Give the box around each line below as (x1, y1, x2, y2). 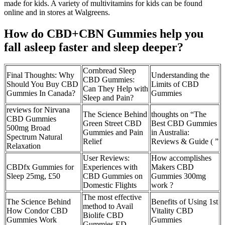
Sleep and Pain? (83, 93, 134, 102)
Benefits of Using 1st (151, 197, 218, 206)
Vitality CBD (151, 206, 193, 215)
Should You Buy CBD (7, 80, 78, 89)
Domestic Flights (83, 181, 137, 190)
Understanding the (151, 71, 209, 80)
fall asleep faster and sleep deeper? (4, 40, 183, 54)
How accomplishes (151, 154, 211, 163)
